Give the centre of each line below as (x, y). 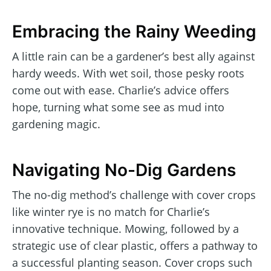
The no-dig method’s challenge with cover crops (134, 194)
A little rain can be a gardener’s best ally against (133, 56)
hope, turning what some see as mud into (118, 107)
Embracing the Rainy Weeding (134, 32)
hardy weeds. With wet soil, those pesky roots (128, 73)
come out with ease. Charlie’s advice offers (121, 90)
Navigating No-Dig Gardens (124, 170)
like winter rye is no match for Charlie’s (111, 211)
